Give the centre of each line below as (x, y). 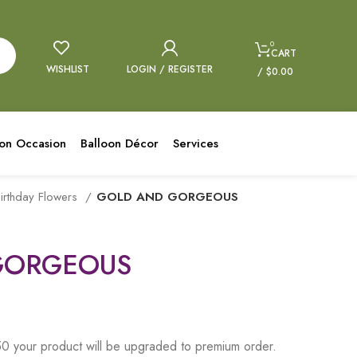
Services (196, 143)
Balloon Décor (120, 143)
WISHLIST (67, 69)
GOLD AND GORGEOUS (167, 197)
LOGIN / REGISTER (170, 69)
